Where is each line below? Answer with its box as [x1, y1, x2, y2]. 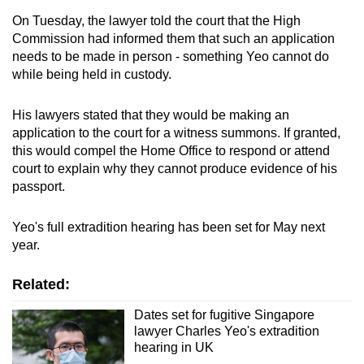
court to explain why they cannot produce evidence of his [12, 161, 337, 175]
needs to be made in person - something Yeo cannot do [12, 49, 329, 63]
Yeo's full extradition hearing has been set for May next [12, 219, 325, 234]
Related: [12, 275, 70, 292]
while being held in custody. [12, 67, 171, 81]
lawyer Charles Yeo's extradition [133, 323, 319, 338]
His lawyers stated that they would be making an [12, 107, 289, 122]
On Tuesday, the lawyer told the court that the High [12, 13, 301, 28]
